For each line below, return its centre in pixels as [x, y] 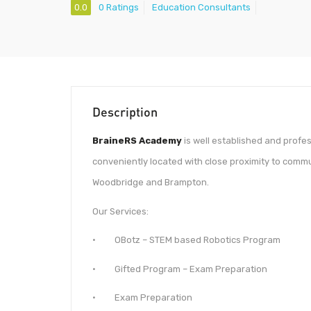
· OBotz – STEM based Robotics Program [186, 240]
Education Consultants [201, 8]
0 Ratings [119, 8]
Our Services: [120, 211]
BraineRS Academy [137, 141]
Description [125, 112]
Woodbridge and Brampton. [151, 182]
